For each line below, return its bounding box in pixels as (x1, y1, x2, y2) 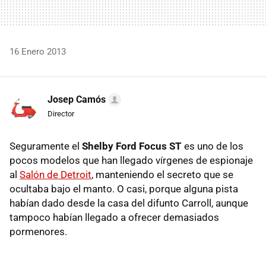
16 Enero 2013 (9, 46, 66, 57)
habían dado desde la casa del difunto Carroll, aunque (9, 197, 248, 209)
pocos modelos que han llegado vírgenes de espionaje (9, 154, 253, 166)
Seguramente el (9, 140, 82, 152)
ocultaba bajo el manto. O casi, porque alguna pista (9, 182, 238, 195)
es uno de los (182, 140, 243, 152)
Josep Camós (47, 93, 106, 105)
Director (47, 109, 74, 118)
